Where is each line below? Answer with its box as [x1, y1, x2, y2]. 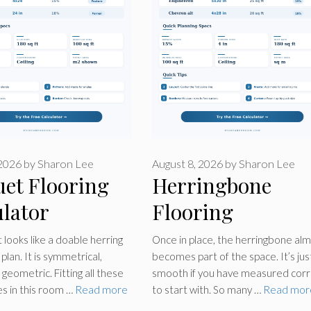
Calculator [151, 224, 251, 253]
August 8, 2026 [151, 157, 223, 171]
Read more [74, 283, 128, 296]
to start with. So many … [151, 283, 263, 296]
